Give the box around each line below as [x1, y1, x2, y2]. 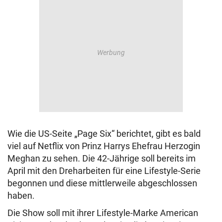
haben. [7, 190, 37, 201]
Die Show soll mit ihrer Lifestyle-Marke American [7, 208, 198, 218]
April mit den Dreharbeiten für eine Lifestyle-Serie [7, 166, 201, 176]
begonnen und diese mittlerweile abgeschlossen [7, 178, 197, 188]
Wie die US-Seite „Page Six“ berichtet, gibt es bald [7, 128, 201, 139]
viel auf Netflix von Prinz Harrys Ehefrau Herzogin [7, 141, 200, 151]
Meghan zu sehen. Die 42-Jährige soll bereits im [7, 153, 196, 164]
